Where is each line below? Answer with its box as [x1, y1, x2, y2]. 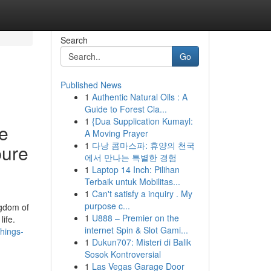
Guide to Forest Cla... [84, 103, 167, 115]
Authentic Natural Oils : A [91, 91, 188, 103]
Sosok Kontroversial [84, 248, 161, 260]
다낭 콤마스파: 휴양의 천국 [91, 139, 195, 151]
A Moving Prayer [84, 127, 148, 139]
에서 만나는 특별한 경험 [84, 151, 177, 163]
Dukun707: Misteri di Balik [91, 236, 191, 248]
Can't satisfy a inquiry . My [91, 188, 192, 200]
